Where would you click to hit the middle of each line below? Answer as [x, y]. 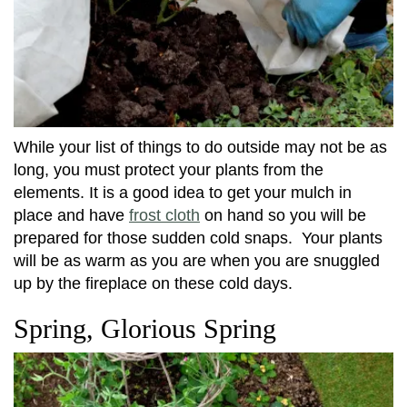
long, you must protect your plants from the [169, 170]
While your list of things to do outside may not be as [200, 148]
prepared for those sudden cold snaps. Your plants [198, 238]
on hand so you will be [283, 216]
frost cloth [164, 216]
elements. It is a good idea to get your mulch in [183, 193]
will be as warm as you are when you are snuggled [197, 261]
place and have [71, 216]
